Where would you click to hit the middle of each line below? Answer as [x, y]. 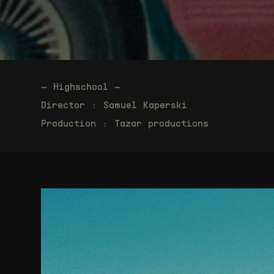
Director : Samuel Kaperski [114, 106]
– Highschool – [81, 88]
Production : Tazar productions [125, 124]
